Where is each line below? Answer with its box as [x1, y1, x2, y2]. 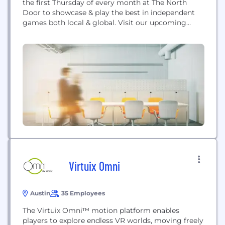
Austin [30, 189, 50, 197]
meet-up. [23, 38, 54, 47]
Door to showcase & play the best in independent [23, 8, 195, 17]
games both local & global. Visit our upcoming [23, 18, 186, 27]
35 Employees [61, 189, 105, 197]
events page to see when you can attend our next [23, 28, 195, 37]
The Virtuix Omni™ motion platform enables [23, 206, 179, 215]
